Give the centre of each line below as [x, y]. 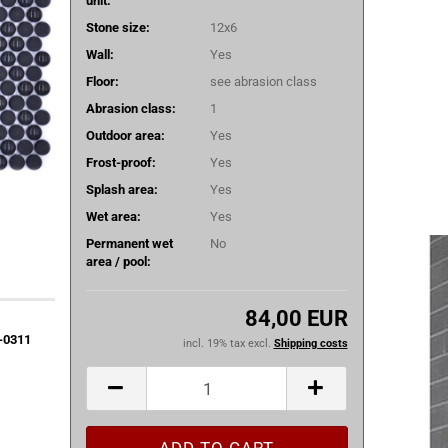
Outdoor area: [125, 135]
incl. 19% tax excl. [228, 343]
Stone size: [117, 27]
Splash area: [121, 189]
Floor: [102, 81]
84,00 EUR [296, 318]
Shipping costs [310, 343]
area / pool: [118, 261]
